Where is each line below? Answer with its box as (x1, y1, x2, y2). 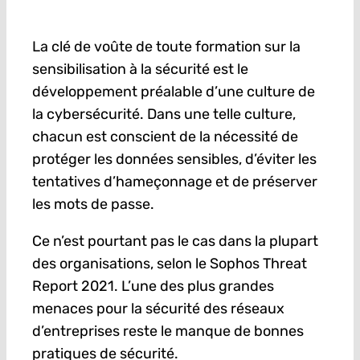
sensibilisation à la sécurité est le (31, 60, 248, 79)
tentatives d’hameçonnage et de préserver (31, 173, 317, 191)
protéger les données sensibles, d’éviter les (31, 150, 317, 169)
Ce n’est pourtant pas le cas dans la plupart (31, 232, 318, 251)
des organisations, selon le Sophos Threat (31, 255, 307, 273)
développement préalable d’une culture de (31, 83, 315, 101)
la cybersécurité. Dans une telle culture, (31, 105, 296, 124)
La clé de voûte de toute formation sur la (31, 38, 301, 56)
